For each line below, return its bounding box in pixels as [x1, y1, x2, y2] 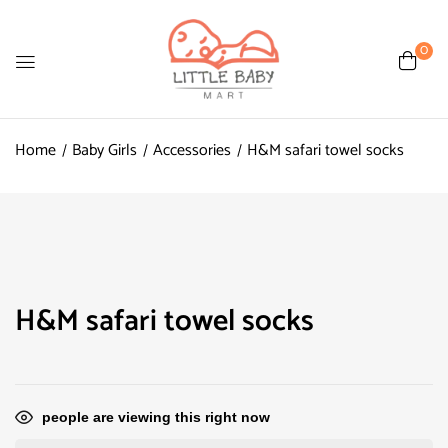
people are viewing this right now [42, 409, 270, 425]
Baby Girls [72, 137, 137, 164]
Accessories [153, 137, 231, 164]
